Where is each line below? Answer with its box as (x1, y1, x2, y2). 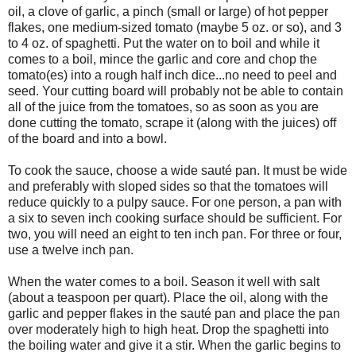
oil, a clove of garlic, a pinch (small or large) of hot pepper (8, 5, 328, 19)
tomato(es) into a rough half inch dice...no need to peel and (8, 68, 337, 83)
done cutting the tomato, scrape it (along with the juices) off (8, 116, 336, 130)
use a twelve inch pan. (8, 243, 133, 257)
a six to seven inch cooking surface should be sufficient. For (8, 211, 342, 226)
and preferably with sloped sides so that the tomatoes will (8, 180, 328, 194)
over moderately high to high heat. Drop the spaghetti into (8, 323, 329, 337)
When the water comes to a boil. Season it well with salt (8, 275, 319, 289)
